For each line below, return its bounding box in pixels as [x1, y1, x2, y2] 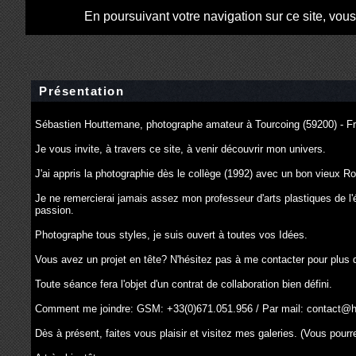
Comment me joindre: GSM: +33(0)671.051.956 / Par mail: [35, 303, 307, 315]
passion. [35, 204, 77, 216]
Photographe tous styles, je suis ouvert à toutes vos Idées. [35, 229, 308, 241]
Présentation [39, 84, 124, 98]
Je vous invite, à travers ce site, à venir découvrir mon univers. [35, 143, 326, 155]
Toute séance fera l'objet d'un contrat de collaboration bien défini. [35, 278, 332, 290]
